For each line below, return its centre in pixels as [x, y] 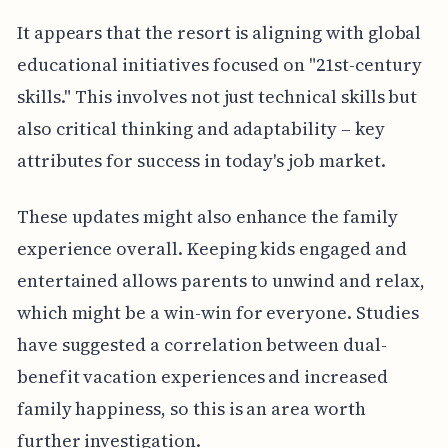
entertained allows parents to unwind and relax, [220, 280]
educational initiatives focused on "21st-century [219, 64]
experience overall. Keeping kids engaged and [211, 248]
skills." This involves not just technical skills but [217, 96]
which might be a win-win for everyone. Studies [217, 312]
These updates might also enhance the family [207, 216]
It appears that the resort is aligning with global [219, 32]
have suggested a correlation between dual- [201, 344]
